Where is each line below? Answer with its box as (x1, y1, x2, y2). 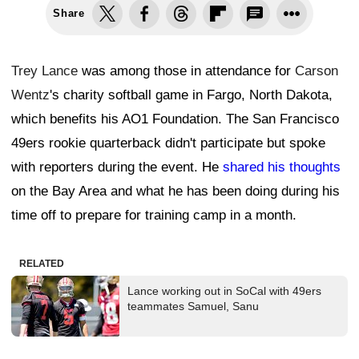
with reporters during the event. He (11, 159, 223, 175)
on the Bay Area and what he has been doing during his (11, 184, 340, 200)
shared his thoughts (223, 159, 341, 175)
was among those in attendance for (78, 63, 295, 79)
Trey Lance (11, 63, 78, 79)
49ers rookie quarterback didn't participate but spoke (11, 135, 325, 151)
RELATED (19, 258, 64, 270)
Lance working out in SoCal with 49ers (127, 284, 321, 298)
